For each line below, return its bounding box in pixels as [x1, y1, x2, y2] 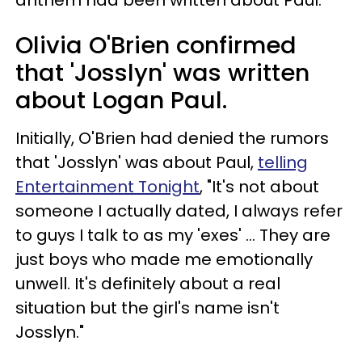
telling [258, 150, 308, 174]
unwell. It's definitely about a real [15, 271, 280, 295]
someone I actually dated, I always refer [15, 199, 343, 222]
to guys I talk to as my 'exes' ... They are [15, 223, 330, 246]
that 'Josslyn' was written [15, 56, 309, 89]
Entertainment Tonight [15, 175, 200, 198]
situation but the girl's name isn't [15, 296, 280, 319]
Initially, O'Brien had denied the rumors [15, 126, 329, 149]
